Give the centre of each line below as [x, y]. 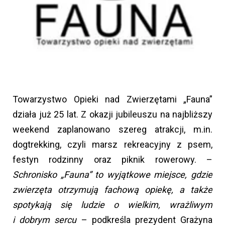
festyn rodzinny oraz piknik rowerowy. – [113, 160]
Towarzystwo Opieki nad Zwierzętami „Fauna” [113, 99]
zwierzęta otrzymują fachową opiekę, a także [113, 190]
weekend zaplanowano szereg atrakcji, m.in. [113, 130]
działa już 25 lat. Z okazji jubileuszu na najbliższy [113, 115]
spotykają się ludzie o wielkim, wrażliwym [113, 205]
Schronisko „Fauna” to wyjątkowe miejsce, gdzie [113, 175]
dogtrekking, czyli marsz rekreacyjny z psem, [113, 145]
